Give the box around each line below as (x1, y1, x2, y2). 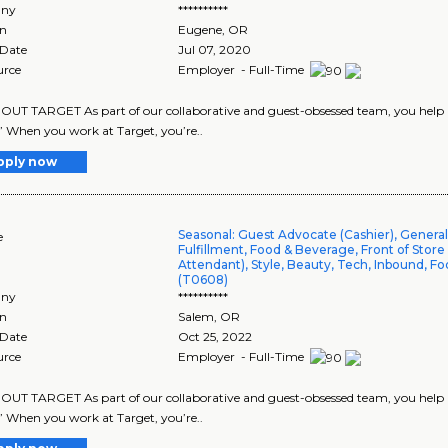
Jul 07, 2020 (178, 42, 252, 58)
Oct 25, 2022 (178, 329, 253, 345)
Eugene (178, 22, 223, 38)
